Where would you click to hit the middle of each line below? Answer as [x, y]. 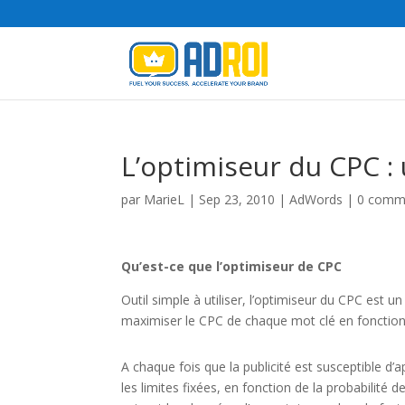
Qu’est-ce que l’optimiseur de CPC [232, 266]
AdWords [316, 199]
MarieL [165, 199]
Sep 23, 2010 [237, 199]
